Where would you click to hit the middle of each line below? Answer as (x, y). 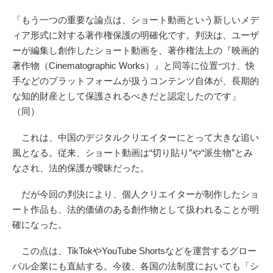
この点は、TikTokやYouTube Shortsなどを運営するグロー (134, 251)
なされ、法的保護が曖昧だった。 (81, 168)
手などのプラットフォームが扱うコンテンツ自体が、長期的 (136, 81)
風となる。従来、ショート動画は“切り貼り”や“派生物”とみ (133, 153)
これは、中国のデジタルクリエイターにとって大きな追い (136, 138)
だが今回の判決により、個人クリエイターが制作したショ (136, 194)
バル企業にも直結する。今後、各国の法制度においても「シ (136, 266)
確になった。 (40, 225)
